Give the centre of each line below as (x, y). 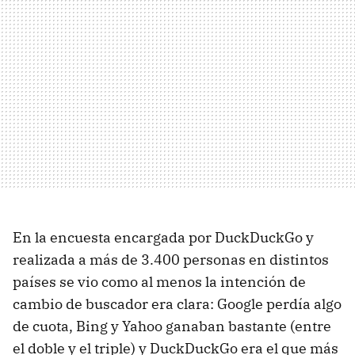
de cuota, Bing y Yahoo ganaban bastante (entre (172, 326)
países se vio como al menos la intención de (159, 281)
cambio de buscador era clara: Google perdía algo (177, 303)
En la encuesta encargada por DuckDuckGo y (163, 237)
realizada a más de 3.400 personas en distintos (171, 259)
